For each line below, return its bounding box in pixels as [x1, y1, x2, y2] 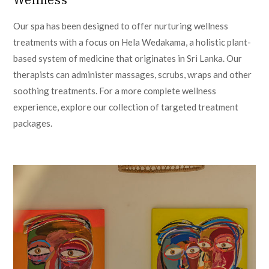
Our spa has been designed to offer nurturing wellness [13, 20, 229, 31]
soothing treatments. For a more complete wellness [13, 85, 217, 96]
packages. [13, 118, 53, 128]
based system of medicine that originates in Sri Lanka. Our [13, 53, 243, 64]
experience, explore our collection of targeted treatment [13, 101, 239, 112]
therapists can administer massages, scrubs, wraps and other [13, 69, 252, 80]
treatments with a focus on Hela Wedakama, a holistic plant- [13, 37, 252, 47]
